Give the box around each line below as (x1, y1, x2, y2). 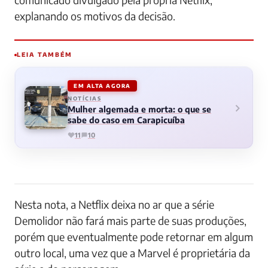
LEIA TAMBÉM (17, 51, 72, 59)
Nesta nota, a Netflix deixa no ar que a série (14, 197, 214, 212)
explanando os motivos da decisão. (14, 9, 175, 23)
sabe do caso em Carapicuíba (68, 115, 185, 126)
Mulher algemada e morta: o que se (68, 104, 211, 115)
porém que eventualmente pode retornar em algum (14, 230, 253, 244)
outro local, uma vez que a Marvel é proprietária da (14, 246, 250, 260)
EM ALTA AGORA (74, 83, 131, 90)
